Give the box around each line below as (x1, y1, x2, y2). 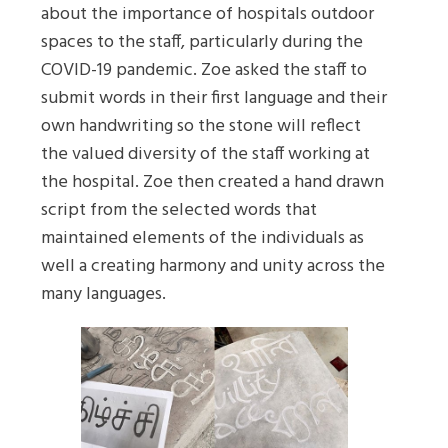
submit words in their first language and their (41, 83, 387, 113)
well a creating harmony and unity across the (41, 251, 385, 281)
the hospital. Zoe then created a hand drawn (41, 167, 384, 197)
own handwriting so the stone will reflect (41, 111, 361, 141)
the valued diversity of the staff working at (41, 139, 370, 169)
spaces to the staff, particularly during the (41, 27, 363, 57)
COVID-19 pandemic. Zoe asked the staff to (41, 55, 367, 85)
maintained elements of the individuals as (41, 223, 364, 253)
